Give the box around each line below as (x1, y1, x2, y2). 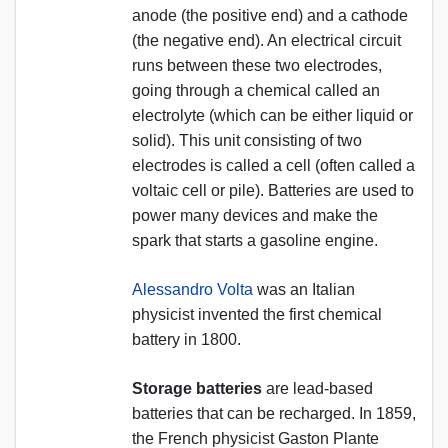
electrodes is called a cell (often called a (132, 156, 415, 174)
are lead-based (262, 379, 373, 397)
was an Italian (253, 280, 355, 298)
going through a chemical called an (132, 81, 380, 99)
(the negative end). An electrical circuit (132, 31, 401, 49)
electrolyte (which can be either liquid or (132, 106, 413, 124)
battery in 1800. (132, 330, 241, 348)
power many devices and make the (132, 206, 378, 224)
